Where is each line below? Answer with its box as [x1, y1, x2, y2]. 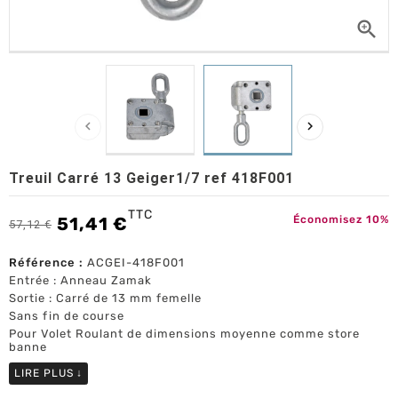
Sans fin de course [9, 308, 124, 322]
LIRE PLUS [14, 367, 74, 380]
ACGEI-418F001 [87, 255, 185, 269]
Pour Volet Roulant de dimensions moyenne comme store [9, 326, 360, 340]
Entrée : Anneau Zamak [9, 273, 152, 287]
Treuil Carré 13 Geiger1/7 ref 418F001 [9, 169, 294, 187]
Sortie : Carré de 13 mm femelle [9, 291, 202, 305]
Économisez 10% [293, 212, 389, 226]
